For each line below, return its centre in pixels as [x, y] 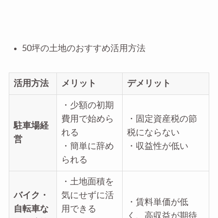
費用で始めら [87, 119]
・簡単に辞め [87, 146]
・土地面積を [87, 182]
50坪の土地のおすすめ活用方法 [83, 49]
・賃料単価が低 [157, 202]
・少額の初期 [87, 106]
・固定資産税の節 [162, 119]
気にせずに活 [87, 196]
